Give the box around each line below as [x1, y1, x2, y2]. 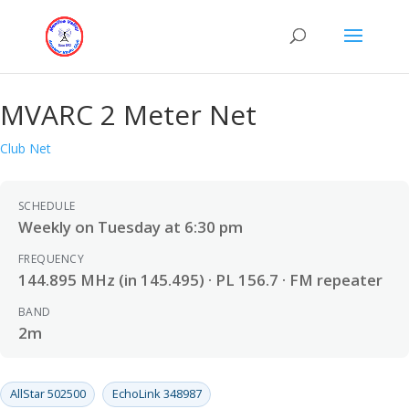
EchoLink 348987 [111, 385, 202, 403]
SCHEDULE [18, 198, 76, 214]
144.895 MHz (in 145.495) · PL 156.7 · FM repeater [18, 269, 383, 290]
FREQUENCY [18, 251, 85, 267]
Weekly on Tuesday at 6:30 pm [18, 216, 243, 237]
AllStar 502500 [9, 385, 86, 403]
